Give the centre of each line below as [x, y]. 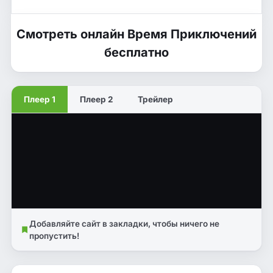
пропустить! [54, 236]
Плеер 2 [97, 100]
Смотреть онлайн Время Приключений [136, 34]
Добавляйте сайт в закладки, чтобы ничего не [124, 224]
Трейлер [155, 100]
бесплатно [136, 52]
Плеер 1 [40, 100]
